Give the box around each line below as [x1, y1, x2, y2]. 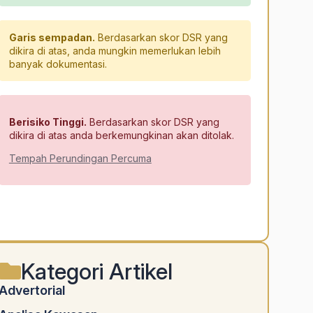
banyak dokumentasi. [8, 58, 107, 71]
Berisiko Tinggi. [8, 116, 87, 129]
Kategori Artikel [20, 257, 173, 285]
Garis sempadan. [8, 31, 95, 44]
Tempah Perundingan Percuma [8, 152, 152, 165]
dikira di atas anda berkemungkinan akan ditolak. [8, 129, 234, 142]
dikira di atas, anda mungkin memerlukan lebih [8, 45, 221, 57]
